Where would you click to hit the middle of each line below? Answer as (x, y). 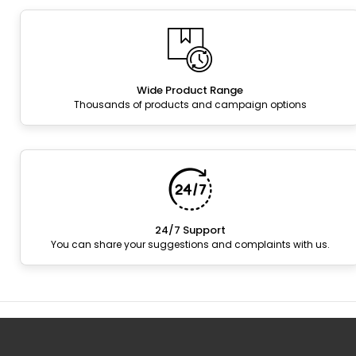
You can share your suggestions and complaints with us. (190, 245)
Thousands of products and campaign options (190, 105)
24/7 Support (190, 230)
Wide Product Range (190, 91)
